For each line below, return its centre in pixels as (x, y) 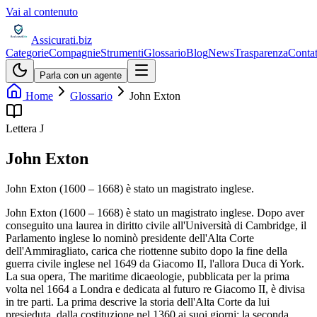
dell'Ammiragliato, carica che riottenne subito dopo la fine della (146, 250)
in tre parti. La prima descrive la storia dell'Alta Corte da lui (138, 301)
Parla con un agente (81, 75)
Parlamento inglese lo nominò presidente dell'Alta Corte (130, 238)
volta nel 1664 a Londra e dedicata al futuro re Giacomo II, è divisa (155, 289)
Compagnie (75, 53)
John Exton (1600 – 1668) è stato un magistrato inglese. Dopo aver (155, 212)
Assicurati (53, 40)
